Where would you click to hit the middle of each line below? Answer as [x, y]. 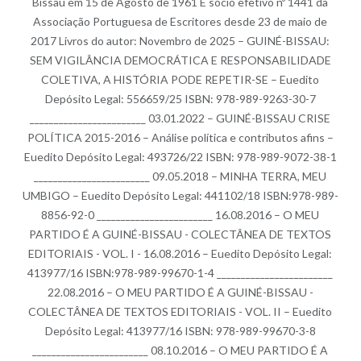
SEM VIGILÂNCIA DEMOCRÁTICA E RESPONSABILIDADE [180, 60]
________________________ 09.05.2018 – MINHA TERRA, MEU [180, 176]
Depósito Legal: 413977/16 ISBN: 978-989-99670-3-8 [180, 330]
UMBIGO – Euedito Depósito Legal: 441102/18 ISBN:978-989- [180, 195]
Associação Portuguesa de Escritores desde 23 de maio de [180, 21]
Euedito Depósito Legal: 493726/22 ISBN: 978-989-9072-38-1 [180, 156]
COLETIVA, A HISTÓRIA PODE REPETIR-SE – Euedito [180, 79]
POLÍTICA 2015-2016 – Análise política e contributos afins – [180, 137]
